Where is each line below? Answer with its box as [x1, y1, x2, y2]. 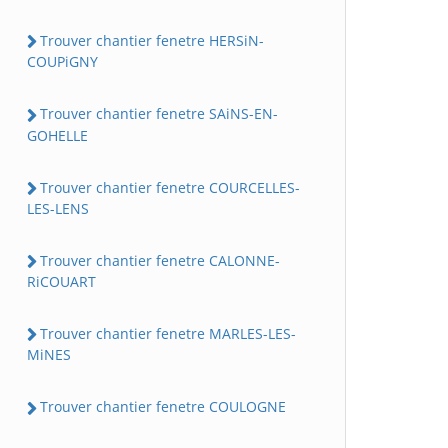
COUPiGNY [27, 52, 98, 72]
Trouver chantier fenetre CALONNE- [40, 250, 280, 270]
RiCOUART [27, 272, 96, 291]
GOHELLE [27, 125, 88, 145]
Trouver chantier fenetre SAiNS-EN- [40, 104, 278, 124]
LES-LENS [27, 198, 89, 218]
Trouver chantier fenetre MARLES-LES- [40, 324, 296, 343]
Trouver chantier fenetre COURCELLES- [40, 177, 300, 197]
